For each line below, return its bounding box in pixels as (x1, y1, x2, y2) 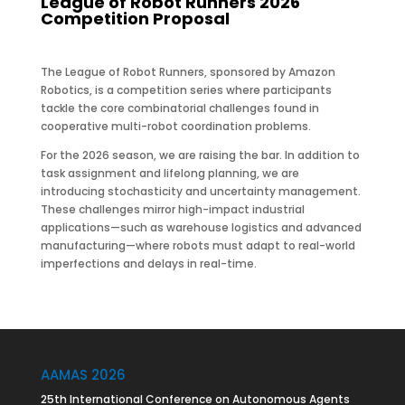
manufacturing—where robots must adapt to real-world (40, 238, 355, 253)
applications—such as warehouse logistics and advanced (40, 220, 362, 235)
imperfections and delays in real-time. (40, 256, 257, 271)
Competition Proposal (40, 7, 230, 30)
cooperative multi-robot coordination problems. (40, 118, 311, 134)
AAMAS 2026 (40, 365, 126, 384)
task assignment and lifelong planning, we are (40, 165, 299, 181)
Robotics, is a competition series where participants (40, 82, 332, 98)
